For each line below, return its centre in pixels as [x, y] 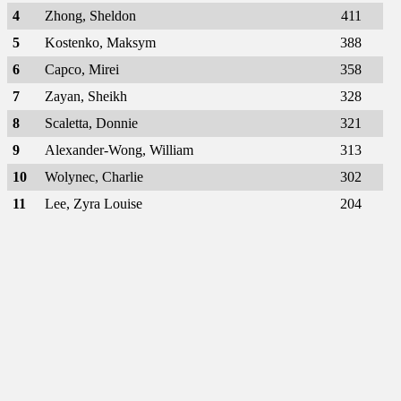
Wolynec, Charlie [94, 177]
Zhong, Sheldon [90, 16]
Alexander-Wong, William [119, 150]
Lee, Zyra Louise [94, 204]
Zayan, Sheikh [86, 97]
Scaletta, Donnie [91, 124]
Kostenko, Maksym [100, 43]
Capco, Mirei [82, 70]
